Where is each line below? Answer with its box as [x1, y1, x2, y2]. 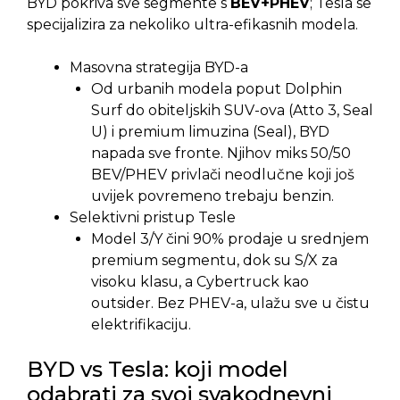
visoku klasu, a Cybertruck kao [91, 272, 309, 290]
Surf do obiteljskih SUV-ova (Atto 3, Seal [91, 101, 373, 119]
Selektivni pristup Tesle [70, 208, 236, 226]
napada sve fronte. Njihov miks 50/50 [91, 144, 351, 162]
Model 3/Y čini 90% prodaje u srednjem [91, 229, 369, 247]
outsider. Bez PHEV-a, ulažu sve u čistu [91, 294, 370, 312]
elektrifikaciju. [91, 315, 191, 333]
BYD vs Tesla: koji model [27, 355, 288, 382]
